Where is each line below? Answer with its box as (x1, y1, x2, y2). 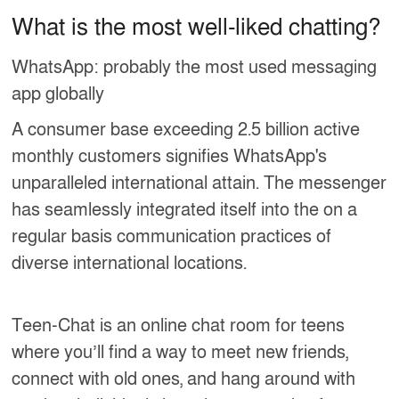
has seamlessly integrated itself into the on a (12, 198, 358, 222)
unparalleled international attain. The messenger (12, 171, 387, 195)
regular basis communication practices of (12, 224, 332, 248)
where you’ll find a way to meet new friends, (12, 340, 349, 364)
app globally (12, 82, 105, 106)
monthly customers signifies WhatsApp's (12, 144, 328, 168)
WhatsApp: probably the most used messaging (12, 55, 378, 79)
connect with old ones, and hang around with (12, 367, 356, 391)
